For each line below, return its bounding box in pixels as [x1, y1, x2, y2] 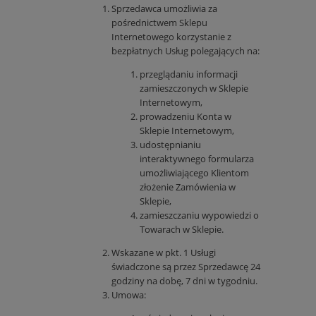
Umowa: [111, 288, 146, 302]
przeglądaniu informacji [140, 68, 238, 81]
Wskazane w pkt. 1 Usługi [111, 246, 216, 260]
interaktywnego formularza [140, 152, 254, 166]
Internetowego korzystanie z [111, 30, 231, 44]
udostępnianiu [140, 138, 201, 152]
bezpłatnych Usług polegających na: [111, 44, 260, 58]
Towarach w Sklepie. [140, 223, 224, 236]
